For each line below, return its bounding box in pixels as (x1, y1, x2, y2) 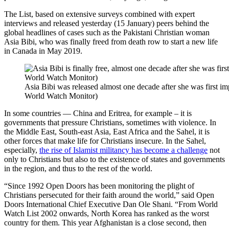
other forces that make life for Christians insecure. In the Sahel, (4, 136, 206, 145)
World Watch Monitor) (25, 91, 98, 100)
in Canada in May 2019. (4, 46, 82, 55)
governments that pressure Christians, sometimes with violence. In (4, 118, 216, 127)
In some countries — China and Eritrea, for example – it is (4, 108, 192, 118)
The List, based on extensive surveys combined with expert (4, 9, 195, 18)
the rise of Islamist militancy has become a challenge (39, 145, 208, 154)
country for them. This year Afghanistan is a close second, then (4, 218, 207, 227)
